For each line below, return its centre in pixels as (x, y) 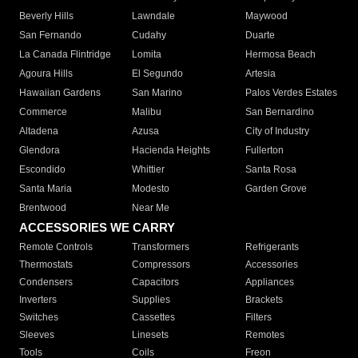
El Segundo (158, 74)
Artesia (260, 74)
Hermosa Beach (280, 55)
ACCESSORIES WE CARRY (97, 228)
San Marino (157, 93)
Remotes (265, 335)
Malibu (147, 112)
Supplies (151, 300)
